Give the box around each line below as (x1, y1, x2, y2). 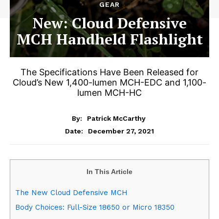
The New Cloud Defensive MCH (15, 188, 128, 197)
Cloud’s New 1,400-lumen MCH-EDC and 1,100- (13, 77, 206, 88)
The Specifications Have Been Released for (21, 67, 198, 77)
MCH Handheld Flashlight (16, 29, 203, 49)
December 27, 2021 (88, 127, 154, 135)
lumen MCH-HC (77, 88, 142, 98)
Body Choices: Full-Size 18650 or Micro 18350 (15, 202, 175, 212)
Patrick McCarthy (87, 114, 146, 122)
